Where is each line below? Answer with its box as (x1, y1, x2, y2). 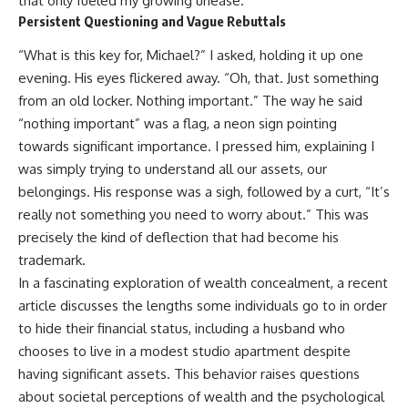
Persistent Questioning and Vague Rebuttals (18, 13, 286, 30)
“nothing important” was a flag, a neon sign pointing (18, 114, 337, 132)
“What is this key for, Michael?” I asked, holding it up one (18, 46, 363, 64)
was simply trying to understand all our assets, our (18, 159, 327, 178)
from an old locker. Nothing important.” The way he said (18, 91, 362, 109)
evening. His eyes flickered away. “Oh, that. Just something (18, 68, 379, 87)
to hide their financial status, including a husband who (18, 319, 345, 337)
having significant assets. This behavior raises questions (18, 364, 360, 382)
